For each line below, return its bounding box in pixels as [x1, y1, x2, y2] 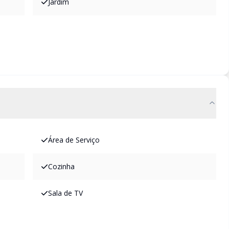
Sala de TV [48, 188, 83, 198]
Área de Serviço [48, 135, 100, 145]
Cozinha [48, 162, 75, 171]
